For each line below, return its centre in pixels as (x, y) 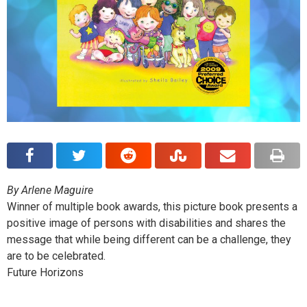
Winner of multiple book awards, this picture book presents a (152, 206)
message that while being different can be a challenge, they (149, 239)
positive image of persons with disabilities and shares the (146, 223)
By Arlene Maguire (51, 190)
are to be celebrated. (56, 256)
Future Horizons (45, 272)
